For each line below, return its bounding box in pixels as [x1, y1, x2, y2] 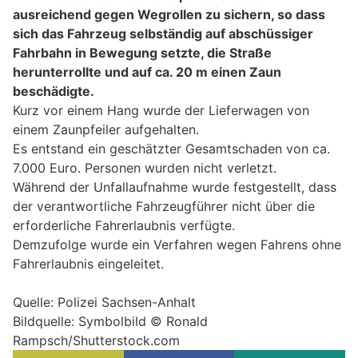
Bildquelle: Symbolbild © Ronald [13, 312, 208, 329]
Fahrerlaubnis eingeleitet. [13, 255, 164, 272]
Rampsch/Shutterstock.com [13, 332, 180, 348]
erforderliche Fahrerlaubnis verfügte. [13, 217, 235, 233]
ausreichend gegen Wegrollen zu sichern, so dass [13, 6, 325, 22]
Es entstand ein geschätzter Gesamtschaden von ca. [13, 140, 330, 157]
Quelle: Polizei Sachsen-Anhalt [13, 293, 196, 310]
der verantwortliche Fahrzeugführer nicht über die [13, 197, 315, 214]
